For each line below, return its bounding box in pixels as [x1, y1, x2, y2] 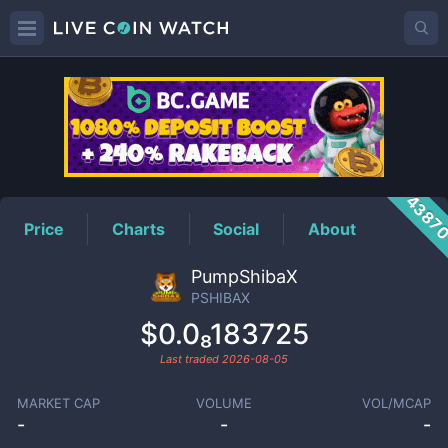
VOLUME [195, 395, 252, 411]
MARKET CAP [16, 395, 100, 411]
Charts [112, 218, 166, 239]
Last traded [160, 352, 222, 366]
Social [213, 218, 260, 239]
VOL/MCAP [362, 395, 432, 411]
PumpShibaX [190, 266, 298, 287]
